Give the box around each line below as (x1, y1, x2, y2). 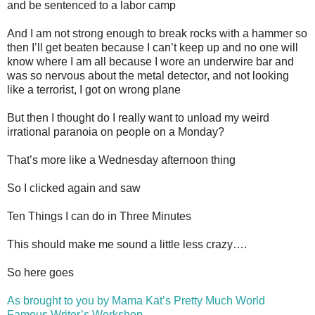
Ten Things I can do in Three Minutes (7, 210, 191, 222)
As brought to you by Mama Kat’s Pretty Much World (7, 294, 265, 307)
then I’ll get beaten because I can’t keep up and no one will (7, 41, 298, 53)
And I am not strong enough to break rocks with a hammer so (7, 27, 307, 39)
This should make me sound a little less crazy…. (7, 238, 247, 250)
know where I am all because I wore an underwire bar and (7, 55, 294, 67)
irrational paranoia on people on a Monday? (7, 125, 224, 138)
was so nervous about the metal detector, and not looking (7, 69, 289, 82)
